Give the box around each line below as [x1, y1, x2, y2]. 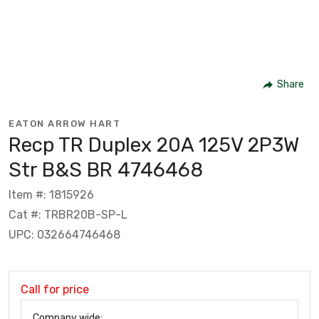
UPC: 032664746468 [9, 227, 120, 241]
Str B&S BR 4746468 [9, 157, 203, 182]
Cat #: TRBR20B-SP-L [9, 207, 127, 221]
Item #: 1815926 [9, 187, 94, 202]
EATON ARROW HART [9, 117, 120, 129]
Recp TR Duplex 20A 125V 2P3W [9, 132, 299, 157]
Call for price [21, 282, 89, 296]
